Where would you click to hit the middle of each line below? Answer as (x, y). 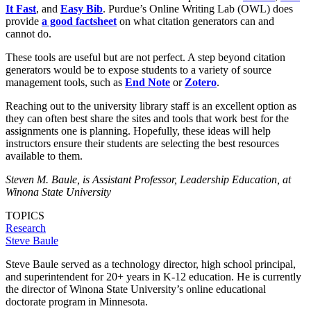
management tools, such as (65, 82)
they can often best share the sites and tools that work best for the (147, 118)
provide (24, 21)
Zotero (201, 82)
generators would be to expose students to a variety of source (138, 69)
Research (26, 228)
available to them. (44, 155)
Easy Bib (82, 8)
